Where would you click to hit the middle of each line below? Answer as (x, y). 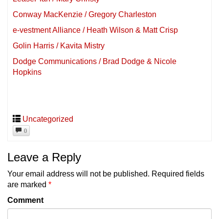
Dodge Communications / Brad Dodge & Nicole (95, 61)
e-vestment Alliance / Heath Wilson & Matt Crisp (95, 30)
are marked (28, 184)
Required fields (178, 174)
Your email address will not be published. (78, 174)
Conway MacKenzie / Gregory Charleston (85, 14)
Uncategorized (48, 119)
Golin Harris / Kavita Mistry (59, 45)
